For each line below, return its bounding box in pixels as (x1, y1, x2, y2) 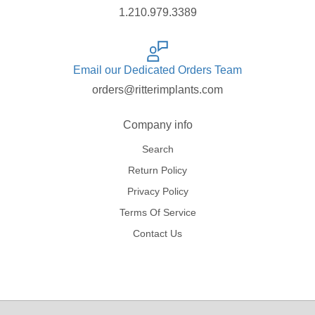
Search (141, 143, 174, 155)
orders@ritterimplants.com (92, 84, 223, 96)
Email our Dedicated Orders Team (73, 64, 242, 77)
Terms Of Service (119, 207, 196, 219)
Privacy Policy (127, 186, 188, 198)
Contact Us (133, 228, 182, 240)
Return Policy (128, 165, 187, 176)
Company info (122, 119, 193, 131)
